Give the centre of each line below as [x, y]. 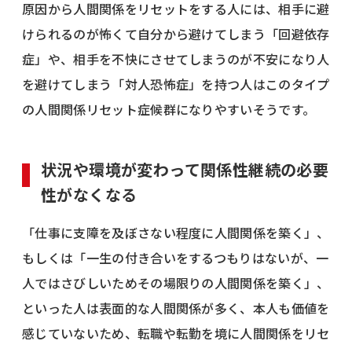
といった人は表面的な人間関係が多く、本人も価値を [176, 308]
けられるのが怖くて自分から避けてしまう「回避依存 [176, 33]
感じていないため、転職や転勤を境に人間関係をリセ [176, 333]
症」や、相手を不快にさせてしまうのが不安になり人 [176, 59]
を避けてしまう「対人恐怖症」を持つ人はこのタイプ [176, 84]
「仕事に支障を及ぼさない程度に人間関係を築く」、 [176, 232]
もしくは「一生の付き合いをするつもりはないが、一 [176, 257]
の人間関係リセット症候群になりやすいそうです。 [169, 109]
